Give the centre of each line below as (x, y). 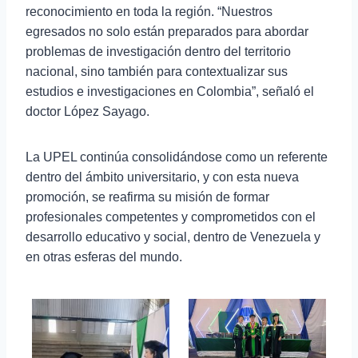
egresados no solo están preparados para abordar (167, 32)
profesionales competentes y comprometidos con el (171, 217)
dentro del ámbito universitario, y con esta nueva (162, 177)
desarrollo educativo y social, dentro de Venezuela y (173, 237)
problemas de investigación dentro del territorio (158, 52)
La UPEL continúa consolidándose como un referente (177, 157)
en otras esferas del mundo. (104, 257)
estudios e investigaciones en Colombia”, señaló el (170, 92)
